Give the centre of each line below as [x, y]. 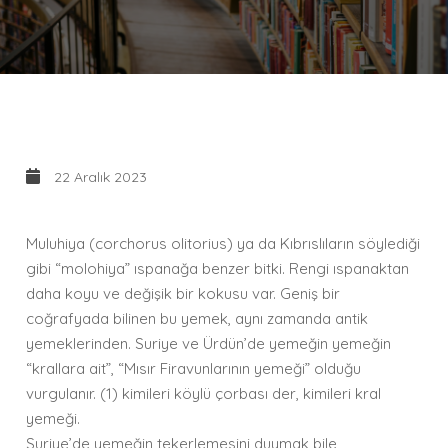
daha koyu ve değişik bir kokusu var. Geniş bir [183, 293]
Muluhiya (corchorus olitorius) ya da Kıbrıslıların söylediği [223, 243]
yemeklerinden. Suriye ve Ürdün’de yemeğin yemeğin [209, 343]
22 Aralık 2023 [99, 177]
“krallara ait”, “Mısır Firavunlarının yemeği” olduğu [194, 368]
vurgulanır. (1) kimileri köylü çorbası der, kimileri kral [204, 393]
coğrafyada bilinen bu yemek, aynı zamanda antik [197, 318]
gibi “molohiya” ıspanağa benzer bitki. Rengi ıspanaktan [218, 268]
